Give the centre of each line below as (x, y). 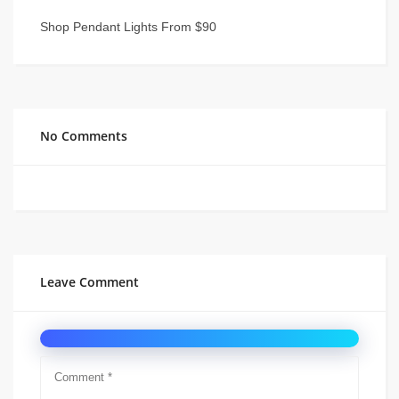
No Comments (84, 136)
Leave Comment (90, 282)
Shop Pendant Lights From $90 (128, 27)
